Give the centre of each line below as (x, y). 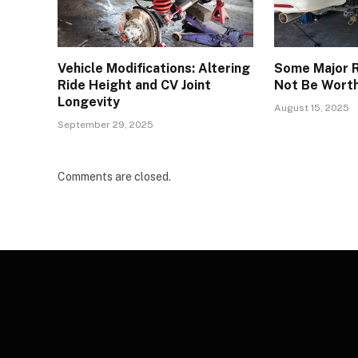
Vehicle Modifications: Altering (154, 69)
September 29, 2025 (105, 125)
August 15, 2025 (312, 108)
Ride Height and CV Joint (134, 86)
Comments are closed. (114, 177)
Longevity (89, 102)
